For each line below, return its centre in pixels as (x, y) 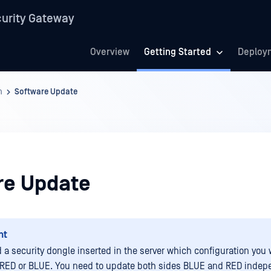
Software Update (46, 92)
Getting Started (178, 52)
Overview (110, 52)
